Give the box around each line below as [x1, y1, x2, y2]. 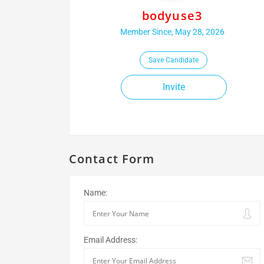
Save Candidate [148, 56, 199, 64]
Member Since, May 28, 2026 [120, 27, 225, 37]
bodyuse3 [142, 8, 202, 24]
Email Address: [84, 235, 137, 245]
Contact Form [69, 151, 155, 167]
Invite [162, 81, 185, 93]
